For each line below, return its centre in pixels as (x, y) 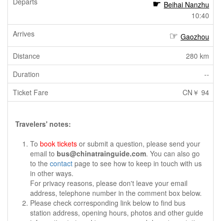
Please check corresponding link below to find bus (108, 203)
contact (61, 163)
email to (43, 153)
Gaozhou (195, 37)
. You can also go (173, 153)
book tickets (58, 144)
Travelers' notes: (43, 124)
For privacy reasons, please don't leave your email (109, 183)
